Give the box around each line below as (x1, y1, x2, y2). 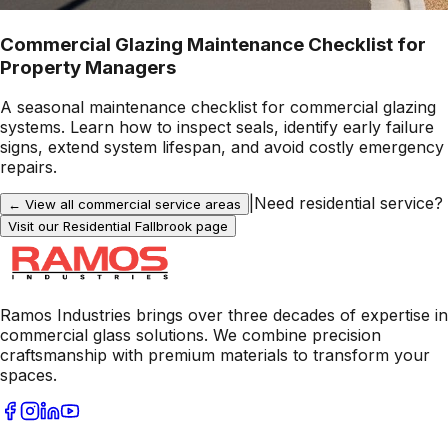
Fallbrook (135, 218, 192, 235)
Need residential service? (254, 193, 443, 214)
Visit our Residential (8, 218, 135, 235)
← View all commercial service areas (8, 196, 241, 213)
